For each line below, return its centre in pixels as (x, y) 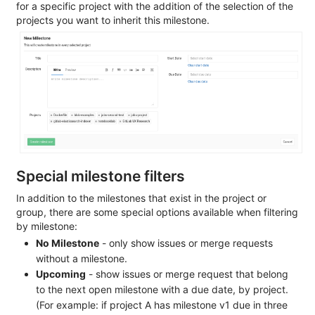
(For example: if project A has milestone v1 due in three (162, 304)
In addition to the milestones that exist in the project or (141, 198)
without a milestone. (82, 258)
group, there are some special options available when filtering (157, 212)
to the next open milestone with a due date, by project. (162, 289)
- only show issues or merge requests (186, 243)
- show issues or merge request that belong (187, 274)
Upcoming (61, 274)
